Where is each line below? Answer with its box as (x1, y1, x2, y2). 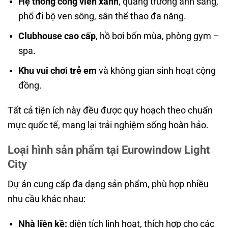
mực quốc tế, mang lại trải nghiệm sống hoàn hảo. (8, 120, 209, 131)
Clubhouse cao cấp (18, 30, 96, 41)
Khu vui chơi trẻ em (18, 65, 97, 76)
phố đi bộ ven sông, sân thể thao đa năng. (18, 11, 186, 22)
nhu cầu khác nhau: (8, 193, 85, 204)
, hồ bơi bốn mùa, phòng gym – (95, 30, 219, 41)
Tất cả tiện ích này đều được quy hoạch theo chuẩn (8, 105, 213, 116)
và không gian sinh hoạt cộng (96, 65, 216, 76)
